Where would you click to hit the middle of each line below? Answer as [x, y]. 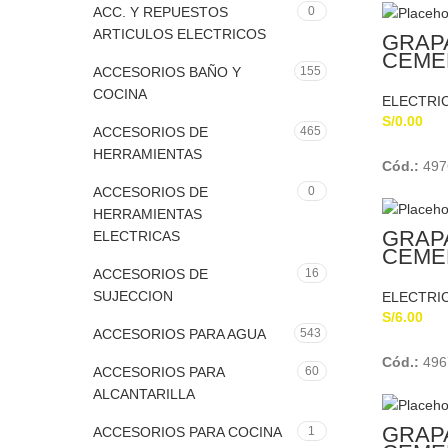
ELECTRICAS [136, 236]
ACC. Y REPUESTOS [160, 12]
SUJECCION [133, 296]
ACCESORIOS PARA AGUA [179, 334]
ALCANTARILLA [144, 394]
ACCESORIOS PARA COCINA [187, 432]
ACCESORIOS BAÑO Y [167, 72]
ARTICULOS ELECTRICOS [179, 34]
